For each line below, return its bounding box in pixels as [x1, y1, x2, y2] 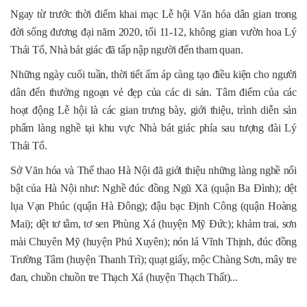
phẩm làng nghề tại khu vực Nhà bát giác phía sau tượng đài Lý [10, 122, 297, 134]
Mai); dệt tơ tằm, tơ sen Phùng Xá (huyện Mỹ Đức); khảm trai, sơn [10, 218, 297, 230]
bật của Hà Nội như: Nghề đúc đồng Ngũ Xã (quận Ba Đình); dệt [10, 182, 297, 195]
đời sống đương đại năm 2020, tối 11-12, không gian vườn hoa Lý [10, 26, 297, 38]
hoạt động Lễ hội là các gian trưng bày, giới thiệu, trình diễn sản [10, 104, 297, 116]
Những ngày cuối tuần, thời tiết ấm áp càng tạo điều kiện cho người [10, 69, 297, 81]
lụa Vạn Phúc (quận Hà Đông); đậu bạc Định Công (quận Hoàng [10, 200, 297, 212]
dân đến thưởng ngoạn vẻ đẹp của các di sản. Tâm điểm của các [10, 86, 297, 99]
